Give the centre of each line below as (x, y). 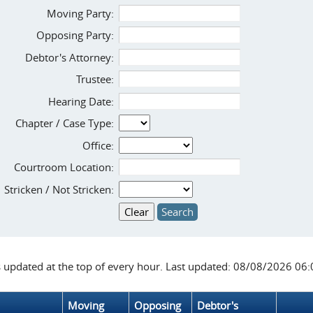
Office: (98, 145)
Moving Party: (80, 13)
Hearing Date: (81, 101)
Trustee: (95, 79)
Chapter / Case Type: (65, 123)
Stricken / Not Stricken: (59, 189)
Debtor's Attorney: (70, 57)
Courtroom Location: (64, 167)
